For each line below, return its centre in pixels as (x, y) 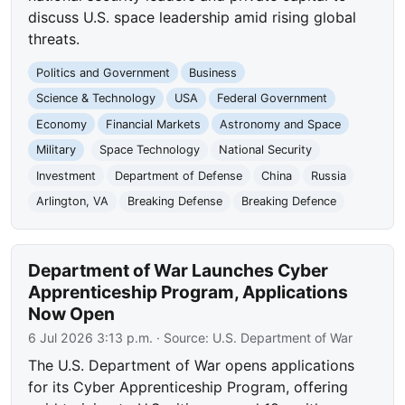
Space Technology (149, 150)
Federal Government (272, 99)
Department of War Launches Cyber (179, 271)
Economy (62, 124)
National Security (265, 150)
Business (212, 72)
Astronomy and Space (280, 124)
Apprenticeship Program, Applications (188, 292)
